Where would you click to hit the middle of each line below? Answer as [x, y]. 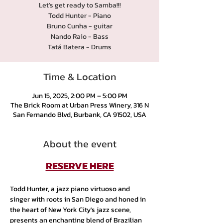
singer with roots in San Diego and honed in [79, 199]
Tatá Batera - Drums [80, 47]
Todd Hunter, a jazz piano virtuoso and [71, 189]
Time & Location [80, 77]
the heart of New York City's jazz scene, [71, 210]
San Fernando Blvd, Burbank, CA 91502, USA [80, 115]
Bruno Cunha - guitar [80, 26]
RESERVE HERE [80, 166]
